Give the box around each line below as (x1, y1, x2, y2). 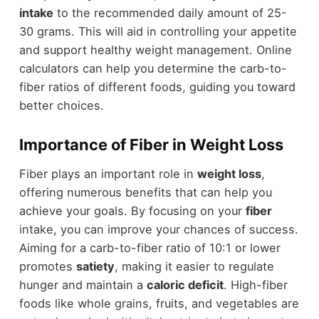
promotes (19, 258, 76, 273)
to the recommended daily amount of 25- (53, 6, 287, 21)
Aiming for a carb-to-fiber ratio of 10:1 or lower (19, 240, 281, 255)
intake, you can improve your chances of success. (19, 221, 298, 236)
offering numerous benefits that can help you (19, 184, 272, 199)
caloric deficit (146, 277, 224, 292)
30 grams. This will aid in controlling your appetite (19, 24, 297, 39)
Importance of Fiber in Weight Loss (19, 135, 283, 155)
